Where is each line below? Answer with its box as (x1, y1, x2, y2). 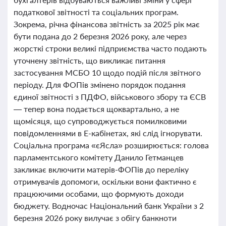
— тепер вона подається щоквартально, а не (14, 104, 179, 114)
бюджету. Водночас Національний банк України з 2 (14, 201, 204, 210)
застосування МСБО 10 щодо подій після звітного (14, 68, 201, 77)
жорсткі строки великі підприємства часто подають (14, 43, 207, 53)
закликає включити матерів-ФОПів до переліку (14, 164, 189, 174)
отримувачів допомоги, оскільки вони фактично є (14, 177, 197, 186)
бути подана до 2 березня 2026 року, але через (14, 31, 187, 41)
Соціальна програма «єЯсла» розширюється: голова (14, 140, 209, 150)
